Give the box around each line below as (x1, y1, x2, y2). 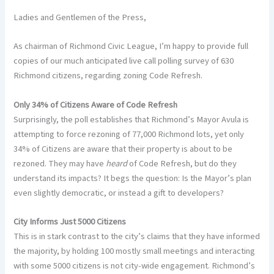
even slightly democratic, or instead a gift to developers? (13, 186, 224, 199)
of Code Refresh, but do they (127, 157, 237, 170)
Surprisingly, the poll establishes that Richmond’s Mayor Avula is (13, 113, 250, 126)
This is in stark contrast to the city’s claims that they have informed (13, 229, 261, 243)
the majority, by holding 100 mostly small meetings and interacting (13, 244, 256, 257)
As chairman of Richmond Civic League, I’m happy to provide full (13, 40, 249, 53)
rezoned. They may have (13, 157, 106, 170)
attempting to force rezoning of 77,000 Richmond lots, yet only (13, 127, 245, 141)
